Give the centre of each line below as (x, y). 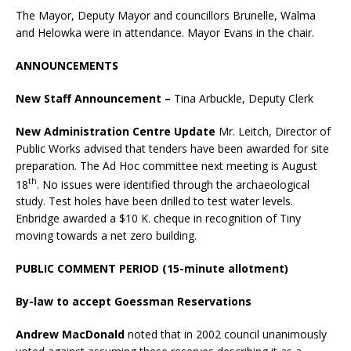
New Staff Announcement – (93, 98)
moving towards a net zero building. (106, 236)
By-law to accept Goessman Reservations (134, 302)
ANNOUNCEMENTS (67, 65)
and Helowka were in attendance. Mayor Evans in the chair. (166, 32)
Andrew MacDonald (70, 335)
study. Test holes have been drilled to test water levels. (154, 201)
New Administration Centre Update (117, 131)
